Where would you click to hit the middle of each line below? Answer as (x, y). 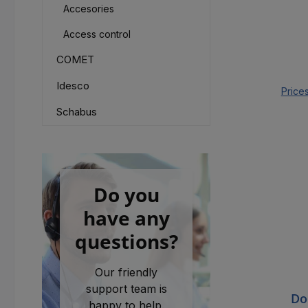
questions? (126, 241)
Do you (126, 195)
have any (126, 218)
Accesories (89, 9)
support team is (126, 289)
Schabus (77, 112)
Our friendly (126, 272)
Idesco (73, 86)
